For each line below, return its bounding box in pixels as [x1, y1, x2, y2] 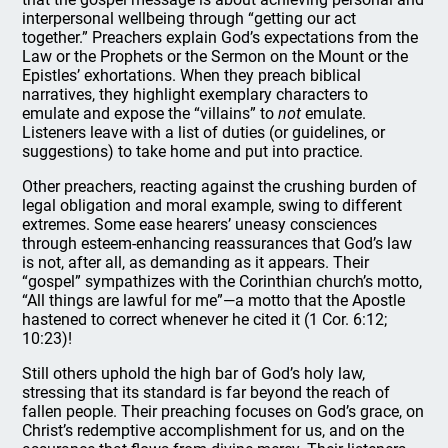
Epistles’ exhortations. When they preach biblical [22, 66, 362, 85]
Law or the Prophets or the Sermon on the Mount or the [22, 47, 409, 66]
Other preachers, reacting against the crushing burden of [22, 177, 418, 196]
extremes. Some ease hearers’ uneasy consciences [22, 215, 378, 234]
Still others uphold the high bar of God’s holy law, [22, 364, 366, 383]
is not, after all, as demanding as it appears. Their [22, 253, 370, 272]
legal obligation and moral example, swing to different [22, 196, 403, 215]
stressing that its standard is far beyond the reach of [22, 383, 391, 402]
